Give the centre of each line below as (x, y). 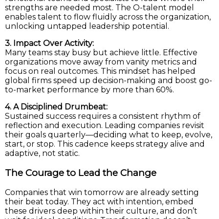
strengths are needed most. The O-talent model (99, 8)
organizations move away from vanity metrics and (101, 62)
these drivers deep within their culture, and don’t (101, 211)
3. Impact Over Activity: (49, 44)
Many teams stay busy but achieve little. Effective (101, 53)
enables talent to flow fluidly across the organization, (108, 17)
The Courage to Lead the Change (81, 173)
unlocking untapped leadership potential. (87, 26)
